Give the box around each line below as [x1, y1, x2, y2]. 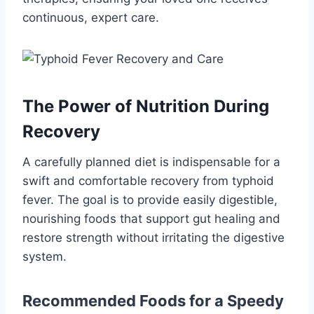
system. [22, 249, 67, 264]
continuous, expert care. [22, 10, 159, 25]
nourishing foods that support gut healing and [22, 211, 280, 226]
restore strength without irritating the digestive [22, 230, 285, 245]
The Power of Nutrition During [22, 95, 269, 116]
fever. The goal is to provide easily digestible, [22, 192, 278, 207]
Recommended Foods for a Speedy [22, 291, 284, 310]
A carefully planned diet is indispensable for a [22, 154, 280, 169]
